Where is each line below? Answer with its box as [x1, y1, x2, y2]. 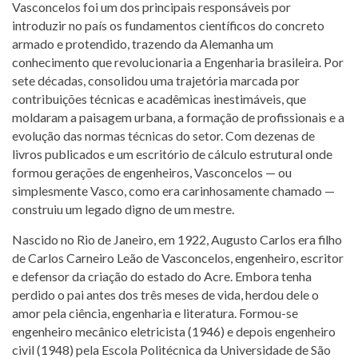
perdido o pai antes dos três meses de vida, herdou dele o [12, 286, 319, 302]
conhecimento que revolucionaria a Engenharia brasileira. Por [12, 54, 344, 70]
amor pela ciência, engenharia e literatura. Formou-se [12, 304, 298, 320]
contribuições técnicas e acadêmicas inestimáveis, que [12, 90, 306, 106]
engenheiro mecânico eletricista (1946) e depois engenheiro [12, 323, 336, 339]
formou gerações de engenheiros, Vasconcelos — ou [12, 164, 292, 180]
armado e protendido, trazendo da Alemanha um [12, 35, 273, 51]
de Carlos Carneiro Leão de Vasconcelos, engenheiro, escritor [12, 249, 344, 265]
